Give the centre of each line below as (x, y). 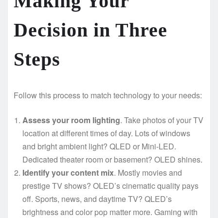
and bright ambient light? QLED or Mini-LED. (99, 146)
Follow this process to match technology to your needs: (108, 95)
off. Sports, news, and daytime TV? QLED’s (97, 199)
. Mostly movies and (148, 172)
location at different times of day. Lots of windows (106, 133)
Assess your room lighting (71, 120)
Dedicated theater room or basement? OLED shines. (112, 159)
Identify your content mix (68, 172)
